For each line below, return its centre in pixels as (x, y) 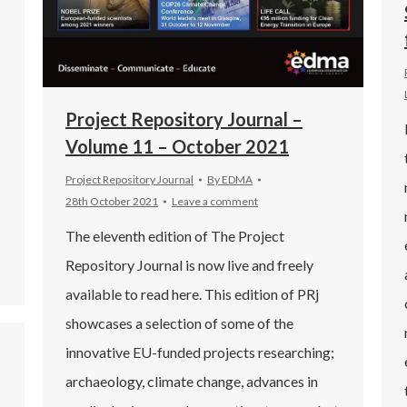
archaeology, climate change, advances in (192, 381)
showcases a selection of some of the (179, 323)
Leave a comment (215, 201)
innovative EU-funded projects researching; (200, 352)
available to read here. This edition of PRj (192, 293)
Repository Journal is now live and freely (189, 264)
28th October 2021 (112, 201)
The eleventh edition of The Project (175, 235)
